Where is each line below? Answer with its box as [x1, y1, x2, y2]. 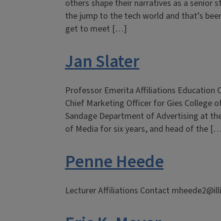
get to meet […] [65, 23, 127, 35]
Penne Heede [65, 149, 164, 174]
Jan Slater [65, 49, 140, 74]
